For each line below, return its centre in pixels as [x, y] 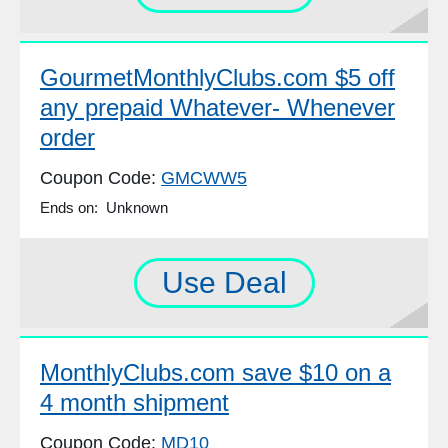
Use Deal [224, 283]
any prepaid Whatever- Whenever [217, 108]
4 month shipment [134, 403]
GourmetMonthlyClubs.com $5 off [217, 78]
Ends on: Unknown [104, 208]
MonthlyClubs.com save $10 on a [215, 373]
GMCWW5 [204, 178]
